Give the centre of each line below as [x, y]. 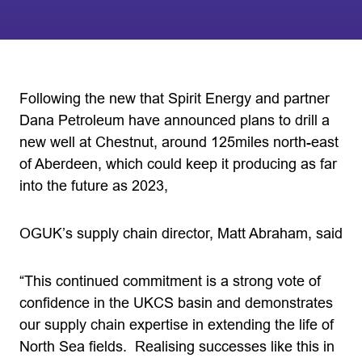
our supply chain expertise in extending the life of [177, 325]
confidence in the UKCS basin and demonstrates [176, 303]
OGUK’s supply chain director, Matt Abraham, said [181, 234]
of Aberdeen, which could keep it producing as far [178, 164]
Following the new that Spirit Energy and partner [175, 99]
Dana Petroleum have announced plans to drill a [175, 120]
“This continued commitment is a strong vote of [170, 281]
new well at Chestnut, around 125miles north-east [179, 142]
